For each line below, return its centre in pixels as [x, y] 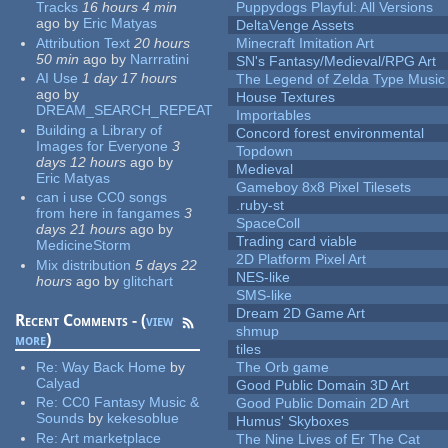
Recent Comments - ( [81, 320]
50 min [58, 58]
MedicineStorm [84, 245]
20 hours [162, 42]
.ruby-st [260, 205]
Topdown [265, 151]
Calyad [58, 382]
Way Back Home [114, 366]
